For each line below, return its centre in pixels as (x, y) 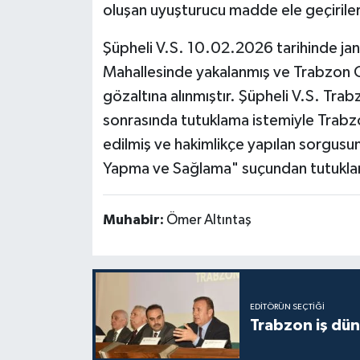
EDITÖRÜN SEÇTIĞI (287, 307)
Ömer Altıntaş (209, 220)
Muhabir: (134, 220)
